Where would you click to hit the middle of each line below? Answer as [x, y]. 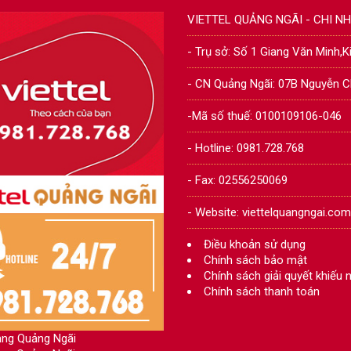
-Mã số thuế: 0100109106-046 [264, 116]
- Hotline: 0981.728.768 [246, 148]
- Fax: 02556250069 [237, 180]
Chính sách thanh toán [262, 291]
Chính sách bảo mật [255, 260]
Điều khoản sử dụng [255, 244]
